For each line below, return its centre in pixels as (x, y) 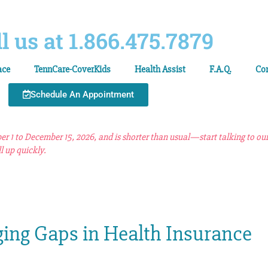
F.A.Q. (220, 69)
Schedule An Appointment (82, 95)
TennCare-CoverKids (72, 69)
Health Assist (160, 69)
